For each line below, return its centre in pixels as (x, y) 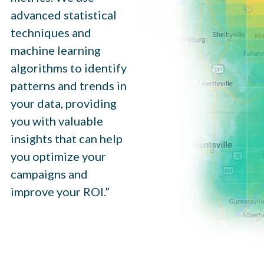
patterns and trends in (68, 85)
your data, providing (63, 103)
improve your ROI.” (60, 191)
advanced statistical (63, 14)
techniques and (51, 32)
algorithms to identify (68, 67)
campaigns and (49, 174)
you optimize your (58, 156)
